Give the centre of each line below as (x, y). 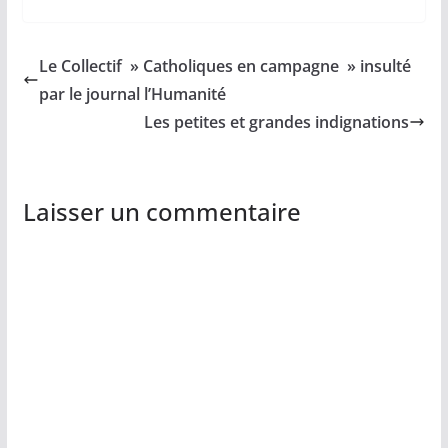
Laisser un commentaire (161, 212)
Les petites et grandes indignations (277, 122)
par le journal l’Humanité (132, 94)
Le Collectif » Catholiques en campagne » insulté (224, 66)
